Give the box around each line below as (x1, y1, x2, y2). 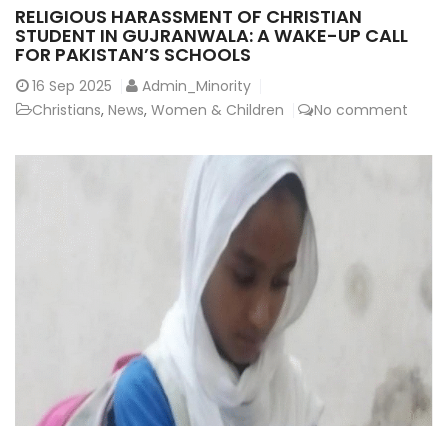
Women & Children (151, 99, 284, 120)
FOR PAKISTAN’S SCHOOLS (15, 41, 251, 67)
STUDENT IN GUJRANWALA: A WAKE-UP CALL (15, 22, 408, 48)
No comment (314, 99, 408, 120)
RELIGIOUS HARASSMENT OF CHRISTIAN (15, 3, 362, 29)
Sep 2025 (49, 75, 112, 96)
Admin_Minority (142, 75, 251, 96)
